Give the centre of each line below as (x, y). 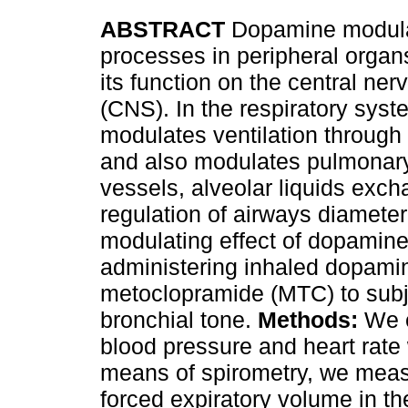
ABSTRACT (166, 30)
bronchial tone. (179, 320)
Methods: (308, 320)
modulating (157, 241)
